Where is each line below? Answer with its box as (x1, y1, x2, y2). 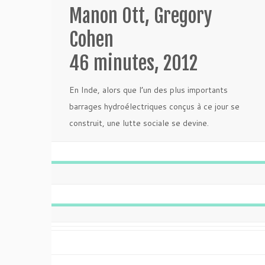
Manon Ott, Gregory (69, 4, 212, 28)
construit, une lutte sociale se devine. (69, 117, 209, 129)
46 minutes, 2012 (69, 51, 198, 75)
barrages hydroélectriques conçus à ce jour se (69, 101, 240, 112)
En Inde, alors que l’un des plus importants (69, 84, 228, 96)
